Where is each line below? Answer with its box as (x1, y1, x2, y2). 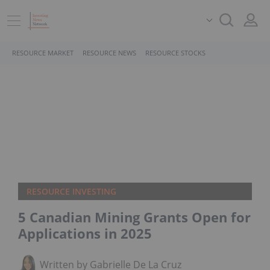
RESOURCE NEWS (83, 48, 136, 57)
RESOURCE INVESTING (27, 186, 116, 197)
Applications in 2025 (18, 224, 152, 242)
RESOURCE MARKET (12, 48, 74, 57)
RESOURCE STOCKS (145, 48, 206, 57)
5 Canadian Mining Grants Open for (18, 208, 251, 226)
